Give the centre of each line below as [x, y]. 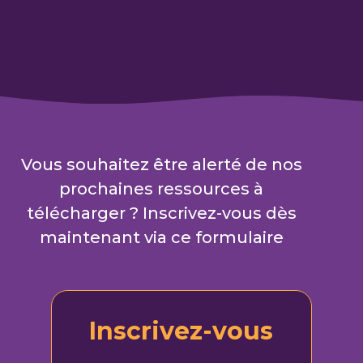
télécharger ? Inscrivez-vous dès [161, 214]
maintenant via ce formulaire [161, 238]
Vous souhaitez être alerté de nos [161, 165]
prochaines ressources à [161, 189]
